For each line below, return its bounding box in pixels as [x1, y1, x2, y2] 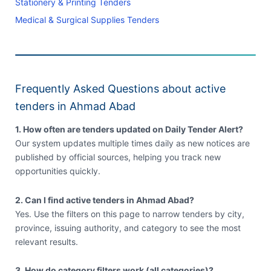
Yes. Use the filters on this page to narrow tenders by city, [15, 208, 244, 219]
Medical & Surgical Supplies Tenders [15, 15, 159, 25]
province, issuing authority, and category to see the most [15, 222, 241, 233]
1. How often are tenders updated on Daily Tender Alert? [15, 124, 243, 135]
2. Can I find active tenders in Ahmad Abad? [15, 194, 194, 205]
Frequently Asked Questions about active [15, 82, 226, 96]
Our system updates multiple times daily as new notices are [15, 138, 250, 149]
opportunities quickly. [15, 166, 100, 177]
